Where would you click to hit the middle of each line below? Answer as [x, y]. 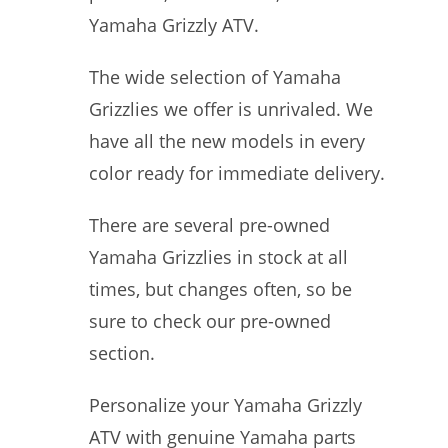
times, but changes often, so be [220, 289]
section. [122, 353]
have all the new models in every [227, 141]
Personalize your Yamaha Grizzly [225, 405]
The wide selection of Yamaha [215, 77]
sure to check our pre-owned [210, 321]
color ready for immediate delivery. [237, 173]
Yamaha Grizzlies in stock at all [218, 257]
